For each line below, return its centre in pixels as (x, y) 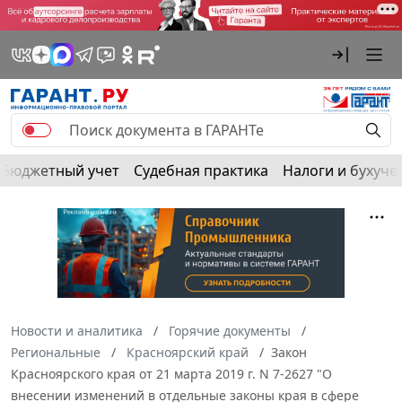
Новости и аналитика (77, 330)
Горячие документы (230, 330)
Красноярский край (188, 352)
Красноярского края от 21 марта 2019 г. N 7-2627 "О (171, 373)
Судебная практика (201, 170)
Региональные (56, 352)
